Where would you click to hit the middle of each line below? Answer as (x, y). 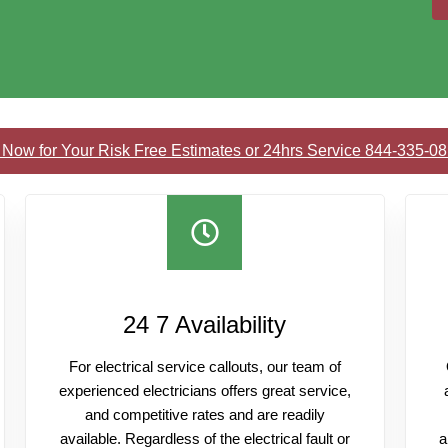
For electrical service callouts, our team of (204, 366)
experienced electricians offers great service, (204, 390)
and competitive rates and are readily (204, 414)
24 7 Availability (205, 324)
